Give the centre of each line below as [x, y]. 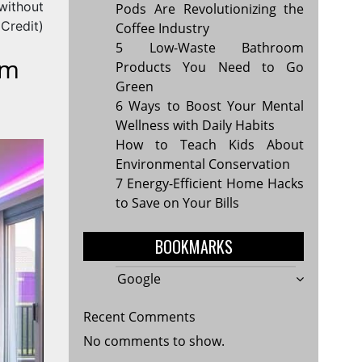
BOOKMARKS [194, 246]
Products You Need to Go [210, 67]
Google [139, 278]
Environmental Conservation [203, 164]
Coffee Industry [163, 28]
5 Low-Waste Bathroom [210, 47]
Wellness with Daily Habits [196, 125]
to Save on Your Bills [178, 202]
